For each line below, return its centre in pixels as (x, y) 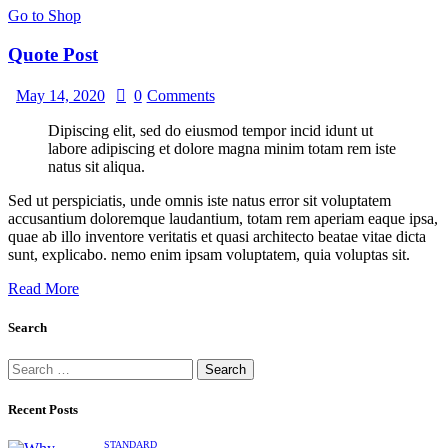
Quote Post (53, 54)
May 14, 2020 (60, 96)
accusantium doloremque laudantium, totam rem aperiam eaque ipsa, (223, 219)
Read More (43, 289)
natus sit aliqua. (96, 167)
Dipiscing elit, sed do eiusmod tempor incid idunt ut (210, 131)
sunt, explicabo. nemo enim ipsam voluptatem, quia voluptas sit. (209, 255)
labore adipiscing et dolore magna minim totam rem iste (222, 149)
